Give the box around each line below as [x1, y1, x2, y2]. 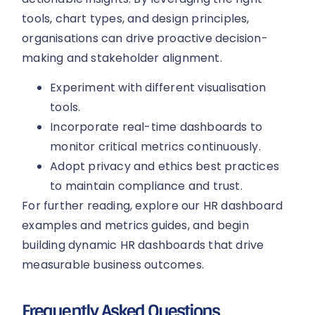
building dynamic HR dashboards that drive [22, 237, 264, 254]
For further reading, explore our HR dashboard [22, 198, 283, 214]
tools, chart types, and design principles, [22, 11, 250, 27]
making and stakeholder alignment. [22, 50, 222, 67]
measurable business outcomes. [22, 257, 205, 274]
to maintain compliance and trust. [50, 178, 243, 195]
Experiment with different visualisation [50, 79, 266, 96]
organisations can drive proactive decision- [22, 30, 268, 47]
